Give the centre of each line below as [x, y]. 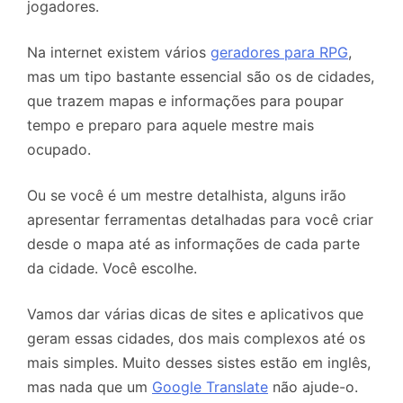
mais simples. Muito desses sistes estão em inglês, [199, 362]
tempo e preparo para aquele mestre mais [170, 125]
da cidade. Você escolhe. [112, 268]
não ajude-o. [313, 386]
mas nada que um [90, 386]
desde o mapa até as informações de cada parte [193, 243]
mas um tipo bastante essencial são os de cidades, [201, 76]
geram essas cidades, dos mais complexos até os [196, 338]
